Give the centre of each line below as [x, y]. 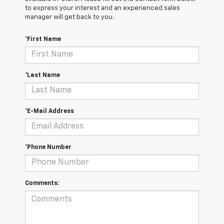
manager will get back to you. [69, 17]
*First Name [43, 39]
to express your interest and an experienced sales [102, 8]
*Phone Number [48, 147]
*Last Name [42, 75]
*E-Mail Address [49, 111]
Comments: [42, 183]
